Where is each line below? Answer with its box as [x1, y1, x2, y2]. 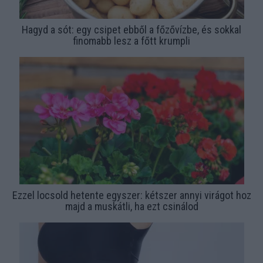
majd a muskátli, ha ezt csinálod [65, 200, 198, 213]
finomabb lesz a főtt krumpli [73, 34, 190, 47]
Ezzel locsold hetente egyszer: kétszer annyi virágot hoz [12, 188, 251, 201]
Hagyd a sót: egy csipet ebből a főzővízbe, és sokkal [22, 23, 241, 36]
